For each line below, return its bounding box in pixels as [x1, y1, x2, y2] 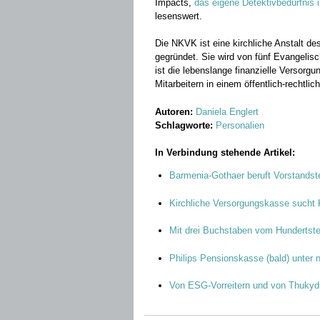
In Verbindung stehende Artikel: [155, 147, 295, 158]
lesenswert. [155, 10, 202, 21]
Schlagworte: [155, 119, 213, 131]
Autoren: [155, 106, 196, 117]
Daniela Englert [196, 106, 259, 117]
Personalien [216, 119, 264, 131]
